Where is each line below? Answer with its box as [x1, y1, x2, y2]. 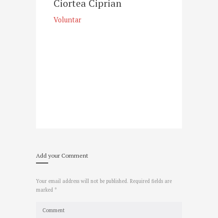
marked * [36, 186, 57, 194]
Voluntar [54, 15, 81, 25]
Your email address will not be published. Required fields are [36, 178, 172, 185]
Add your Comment [36, 152, 88, 160]
